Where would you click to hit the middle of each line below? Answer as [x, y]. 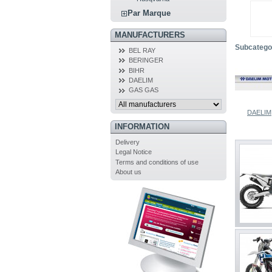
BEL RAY [142, 50]
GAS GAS [143, 90]
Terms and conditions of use [157, 162]
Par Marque [149, 13]
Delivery [127, 142]
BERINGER [146, 60]
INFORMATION [142, 127]
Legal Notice [133, 152]
